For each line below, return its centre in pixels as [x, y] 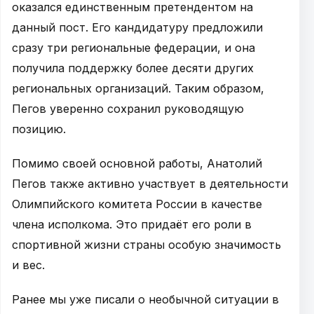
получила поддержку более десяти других [133, 68]
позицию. [39, 129]
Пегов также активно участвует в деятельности [150, 183]
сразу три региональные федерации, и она [134, 47]
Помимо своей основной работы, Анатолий [137, 163]
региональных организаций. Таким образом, [138, 88]
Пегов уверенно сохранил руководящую [128, 108]
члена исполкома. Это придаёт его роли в [132, 224]
